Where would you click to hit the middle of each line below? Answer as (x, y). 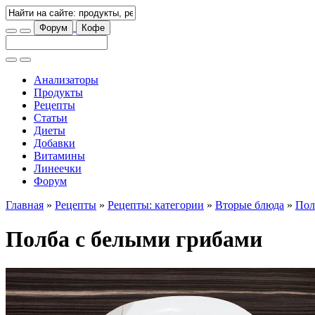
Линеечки (58, 168)
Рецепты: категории (156, 205)
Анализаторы (66, 80)
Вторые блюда (250, 205)
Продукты (58, 92)
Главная (25, 205)
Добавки (54, 143)
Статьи (51, 118)
